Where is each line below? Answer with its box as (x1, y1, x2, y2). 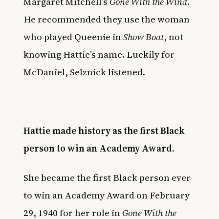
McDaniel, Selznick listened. (23, 66, 147, 78)
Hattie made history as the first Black (23, 124, 185, 137)
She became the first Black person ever (23, 171, 191, 184)
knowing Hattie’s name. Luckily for (23, 48, 175, 61)
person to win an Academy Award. (23, 142, 175, 154)
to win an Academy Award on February (23, 189, 190, 201)
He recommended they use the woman (23, 13, 190, 25)
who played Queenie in (23, 30, 121, 43)
